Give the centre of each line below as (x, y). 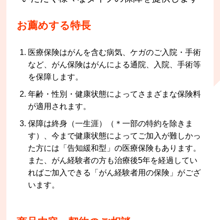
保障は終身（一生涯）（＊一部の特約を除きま (111, 123)
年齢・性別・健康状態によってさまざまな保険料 (115, 94)
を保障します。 (56, 77)
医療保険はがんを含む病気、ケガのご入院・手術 (115, 52)
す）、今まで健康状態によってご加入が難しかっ (115, 136)
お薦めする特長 (54, 25)
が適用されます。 (60, 106)
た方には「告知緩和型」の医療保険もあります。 (115, 148)
